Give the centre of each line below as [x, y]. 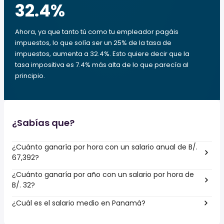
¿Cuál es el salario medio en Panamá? [79, 203]
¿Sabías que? [43, 123]
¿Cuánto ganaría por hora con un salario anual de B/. [105, 147]
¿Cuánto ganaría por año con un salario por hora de [103, 174]
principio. [30, 76]
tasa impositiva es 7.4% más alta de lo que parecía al [102, 65]
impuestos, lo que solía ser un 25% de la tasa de [93, 43]
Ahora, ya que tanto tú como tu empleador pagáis [97, 32]
